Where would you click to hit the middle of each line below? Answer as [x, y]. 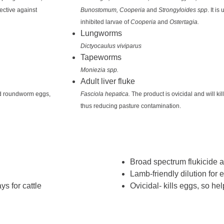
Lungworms [101, 33]
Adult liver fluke [107, 81]
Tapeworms [101, 57]
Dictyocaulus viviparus [111, 46]
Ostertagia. [184, 22]
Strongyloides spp [183, 10]
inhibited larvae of [105, 22]
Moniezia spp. [99, 70]
